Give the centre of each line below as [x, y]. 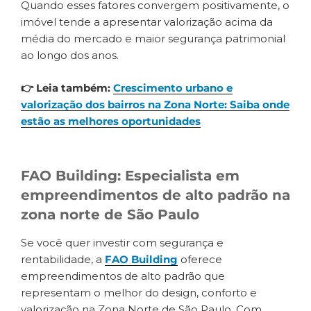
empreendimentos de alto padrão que [123, 276]
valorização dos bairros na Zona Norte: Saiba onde [155, 104]
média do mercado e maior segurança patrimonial [153, 39]
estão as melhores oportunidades [111, 121]
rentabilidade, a [63, 260]
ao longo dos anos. [70, 56]
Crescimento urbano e [173, 87]
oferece [200, 260]
